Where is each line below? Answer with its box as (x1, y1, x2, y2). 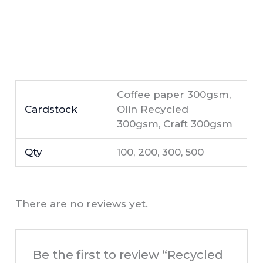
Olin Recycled (116, 103, 188, 116)
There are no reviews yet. (15, 198, 149, 210)
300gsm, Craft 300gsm (116, 118, 232, 130)
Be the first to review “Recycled (32, 247, 223, 262)
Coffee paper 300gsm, (116, 89, 231, 101)
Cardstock (25, 103, 78, 116)
